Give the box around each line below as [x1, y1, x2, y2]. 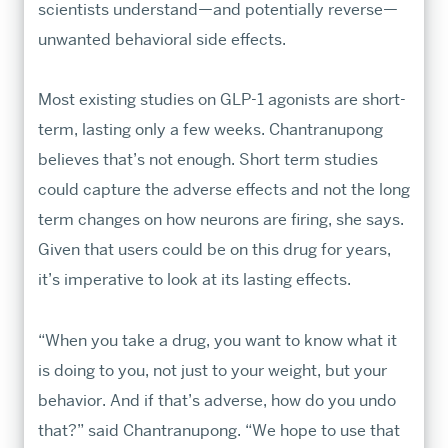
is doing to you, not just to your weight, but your [37, 359, 387, 381]
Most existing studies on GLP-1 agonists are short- [37, 89, 406, 111]
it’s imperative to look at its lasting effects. [37, 269, 351, 291]
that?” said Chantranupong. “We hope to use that [37, 419, 400, 441]
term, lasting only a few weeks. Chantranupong [37, 119, 383, 141]
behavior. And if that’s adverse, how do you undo [37, 389, 396, 411]
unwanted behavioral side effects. [37, 29, 286, 51]
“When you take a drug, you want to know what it [37, 329, 397, 351]
